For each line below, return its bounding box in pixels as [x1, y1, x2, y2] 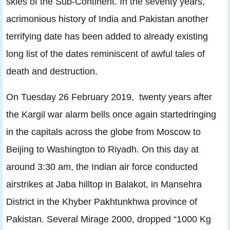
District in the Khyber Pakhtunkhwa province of [6, 196, 197, 207]
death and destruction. [6, 66, 98, 77]
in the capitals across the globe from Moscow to [6, 126, 201, 138]
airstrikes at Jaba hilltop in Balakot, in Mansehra [6, 179, 202, 190]
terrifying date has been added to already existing [6, 31, 208, 42]
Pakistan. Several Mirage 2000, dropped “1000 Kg [6, 214, 211, 225]
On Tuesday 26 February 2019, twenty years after [6, 91, 212, 103]
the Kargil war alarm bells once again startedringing [6, 109, 216, 120]
